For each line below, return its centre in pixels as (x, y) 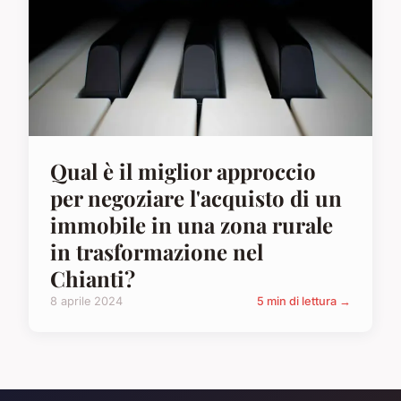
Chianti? (93, 278)
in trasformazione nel (157, 251)
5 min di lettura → (304, 301)
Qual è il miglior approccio (183, 171)
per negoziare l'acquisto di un (196, 197)
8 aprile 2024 (86, 301)
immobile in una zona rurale (192, 224)
